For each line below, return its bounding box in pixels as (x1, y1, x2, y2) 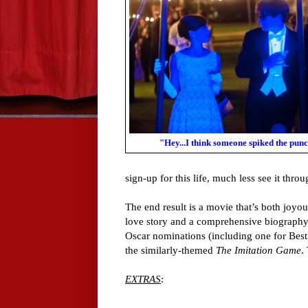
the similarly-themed (125, 244, 216, 256)
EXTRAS (125, 273, 161, 285)
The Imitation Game (216, 244, 301, 256)
